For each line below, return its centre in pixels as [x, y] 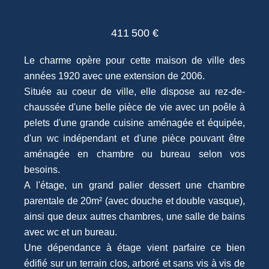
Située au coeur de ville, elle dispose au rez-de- [134, 91]
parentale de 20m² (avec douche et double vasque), [134, 201]
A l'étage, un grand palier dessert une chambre [134, 185]
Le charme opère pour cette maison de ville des [134, 60]
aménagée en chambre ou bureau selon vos [134, 154]
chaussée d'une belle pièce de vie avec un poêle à [134, 107]
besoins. [42, 169]
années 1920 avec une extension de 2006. [114, 76]
